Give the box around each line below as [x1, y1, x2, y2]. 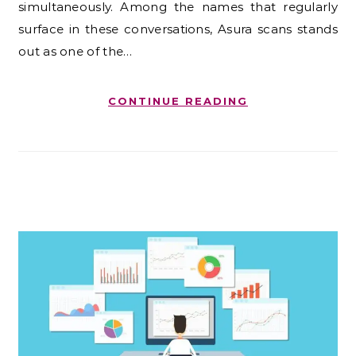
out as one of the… [18, 43, 133, 59]
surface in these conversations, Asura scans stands [18, 21, 338, 37]
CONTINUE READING [108, 94, 248, 107]
